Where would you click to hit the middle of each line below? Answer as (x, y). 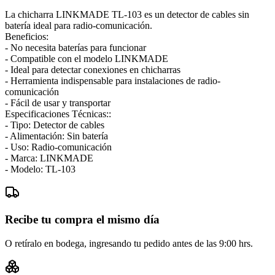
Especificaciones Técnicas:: (58, 114)
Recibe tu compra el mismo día (82, 220)
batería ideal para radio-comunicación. (79, 25)
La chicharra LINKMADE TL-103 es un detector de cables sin (127, 14)
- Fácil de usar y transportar (58, 103)
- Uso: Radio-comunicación (58, 147)
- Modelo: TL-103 (40, 169)
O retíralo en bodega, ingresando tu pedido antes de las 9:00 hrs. (129, 244)
